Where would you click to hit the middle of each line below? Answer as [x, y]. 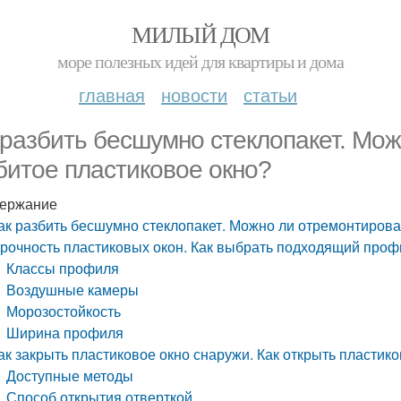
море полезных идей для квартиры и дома [200, 61]
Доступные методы [70, 375]
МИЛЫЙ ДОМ [200, 34]
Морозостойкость [64, 311]
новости [194, 94]
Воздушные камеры [73, 290]
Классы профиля [63, 268]
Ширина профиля [65, 333]
